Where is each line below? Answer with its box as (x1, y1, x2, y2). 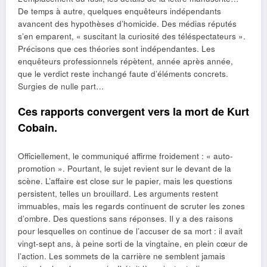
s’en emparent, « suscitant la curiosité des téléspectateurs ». (18, 30, 246, 42)
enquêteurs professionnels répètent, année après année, (18, 55, 233, 67)
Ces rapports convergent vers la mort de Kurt (18, 104, 249, 120)
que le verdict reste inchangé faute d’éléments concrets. (18, 68, 228, 80)
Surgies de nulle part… (18, 80, 104, 92)
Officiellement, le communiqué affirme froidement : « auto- (18, 150, 233, 162)
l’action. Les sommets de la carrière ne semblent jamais (18, 250, 225, 262)
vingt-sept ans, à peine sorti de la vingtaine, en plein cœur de (18, 237, 248, 249)
